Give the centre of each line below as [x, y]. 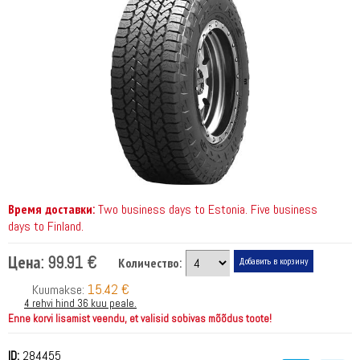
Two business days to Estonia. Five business [206, 209]
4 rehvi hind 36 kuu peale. [80, 303]
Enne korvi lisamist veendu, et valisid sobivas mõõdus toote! [140, 318]
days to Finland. [46, 226]
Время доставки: [51, 209]
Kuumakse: [59, 289]
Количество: [150, 263]
